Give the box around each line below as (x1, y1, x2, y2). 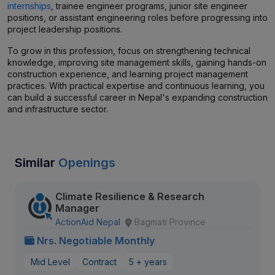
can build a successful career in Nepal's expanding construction (7, 92, 268, 103)
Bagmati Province (134, 217, 206, 227)
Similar (15, 155, 58, 170)
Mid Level (31, 257, 70, 267)
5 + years (129, 257, 167, 267)
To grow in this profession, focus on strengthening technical (7, 45, 250, 56)
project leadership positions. (7, 24, 122, 34)
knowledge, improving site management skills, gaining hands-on (7, 57, 266, 68)
